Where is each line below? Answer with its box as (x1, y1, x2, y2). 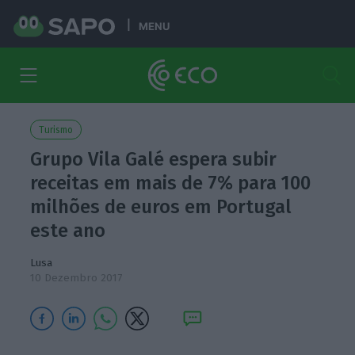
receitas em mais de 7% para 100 (30, 172, 311, 194)
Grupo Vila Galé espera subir (30, 148, 277, 170)
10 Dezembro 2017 (30, 271, 123, 284)
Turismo (39, 124, 74, 136)
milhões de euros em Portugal (30, 196, 292, 218)
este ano (30, 219, 106, 242)
